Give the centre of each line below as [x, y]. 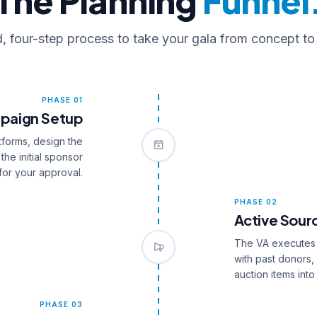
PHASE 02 [255, 202]
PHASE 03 [62, 304]
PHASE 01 [63, 99]
